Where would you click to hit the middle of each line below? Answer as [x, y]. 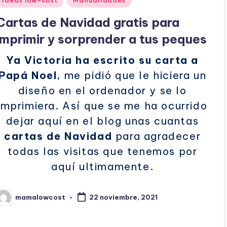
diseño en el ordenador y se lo [102, 90]
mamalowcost [41, 197]
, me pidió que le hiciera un [132, 75]
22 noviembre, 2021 [124, 197]
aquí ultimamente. [102, 166]
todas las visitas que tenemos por [102, 151]
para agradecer [157, 136]
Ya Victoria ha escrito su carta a [102, 60]
